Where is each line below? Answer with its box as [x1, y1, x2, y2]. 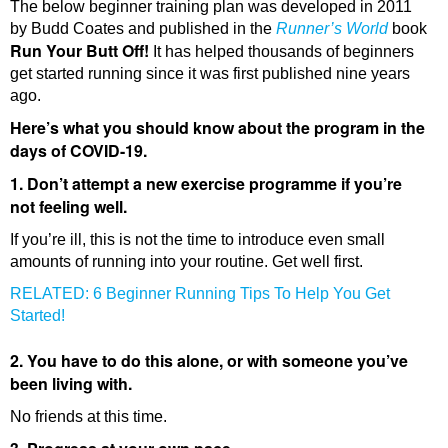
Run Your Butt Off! [10, 39, 149, 63]
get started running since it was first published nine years [10, 65, 410, 83]
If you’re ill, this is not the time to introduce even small [10, 231, 385, 249]
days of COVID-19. [10, 139, 147, 163]
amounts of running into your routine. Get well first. [10, 253, 363, 271]
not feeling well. [10, 195, 127, 219]
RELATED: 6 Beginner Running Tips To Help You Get [10, 285, 390, 303]
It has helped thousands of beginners [149, 43, 414, 61]
